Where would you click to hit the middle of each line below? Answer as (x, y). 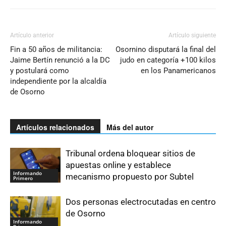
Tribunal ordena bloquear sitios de (130, 154)
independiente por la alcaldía (58, 81)
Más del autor (130, 127)
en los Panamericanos (178, 71)
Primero (23, 178)
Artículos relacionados (55, 127)
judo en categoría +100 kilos (168, 60)
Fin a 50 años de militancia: (56, 50)
